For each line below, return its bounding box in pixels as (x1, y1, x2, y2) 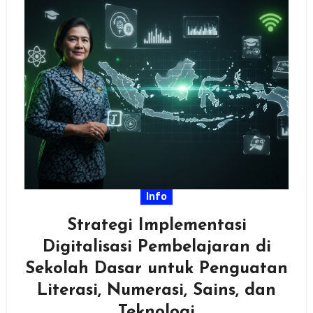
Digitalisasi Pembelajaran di (42, 238, 271, 256)
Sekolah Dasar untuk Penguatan (25, 260, 288, 277)
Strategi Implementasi (66, 217, 247, 234)
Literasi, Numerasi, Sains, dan (37, 282, 276, 299)
